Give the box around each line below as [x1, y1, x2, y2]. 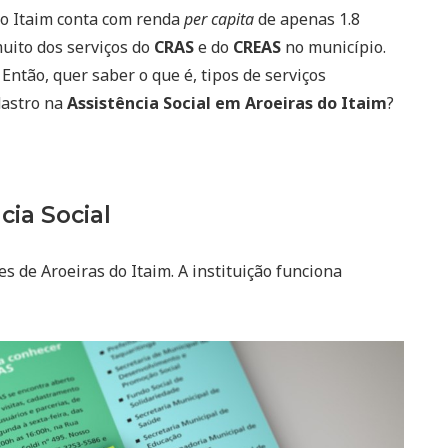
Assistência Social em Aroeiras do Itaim [67, 91, 387, 114]
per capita [184, 7, 254, 30]
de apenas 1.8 [254, 7, 360, 30]
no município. [281, 35, 386, 58]
